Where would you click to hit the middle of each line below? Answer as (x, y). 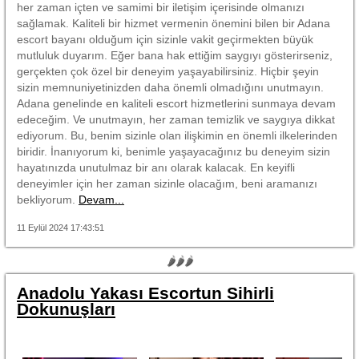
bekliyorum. (48, 199)
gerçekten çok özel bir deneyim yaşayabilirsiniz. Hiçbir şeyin (168, 71)
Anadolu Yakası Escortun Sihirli (145, 292)
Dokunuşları (66, 309)
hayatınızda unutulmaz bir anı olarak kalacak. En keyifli (156, 167)
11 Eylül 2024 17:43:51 (61, 227)
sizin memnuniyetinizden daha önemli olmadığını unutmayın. (170, 87)
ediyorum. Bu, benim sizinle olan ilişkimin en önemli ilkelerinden (177, 135)
